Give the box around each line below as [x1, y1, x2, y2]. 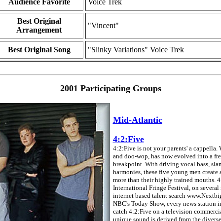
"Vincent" [87, 21, 119, 30]
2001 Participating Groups [60, 83, 161, 93]
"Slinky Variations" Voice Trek [87, 45, 184, 54]
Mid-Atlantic [112, 114, 162, 125]
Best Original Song [7, 45, 71, 54]
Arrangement [16, 25, 62, 34]
